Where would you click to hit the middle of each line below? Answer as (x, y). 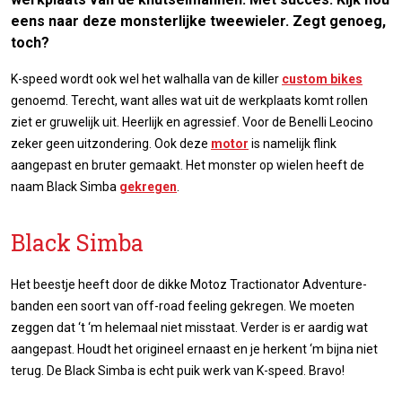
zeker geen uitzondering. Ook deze (111, 143)
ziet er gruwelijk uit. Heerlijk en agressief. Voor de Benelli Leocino (192, 122)
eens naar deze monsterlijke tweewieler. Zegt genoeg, (198, 21)
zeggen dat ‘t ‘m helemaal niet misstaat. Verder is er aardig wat (189, 327)
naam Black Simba (65, 186)
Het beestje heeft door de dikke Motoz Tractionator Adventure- (189, 284)
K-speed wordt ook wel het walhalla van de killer (146, 79)
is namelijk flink (293, 143)
